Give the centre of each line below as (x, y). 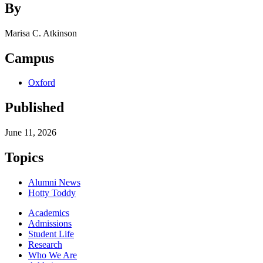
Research (45, 245)
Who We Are (53, 255)
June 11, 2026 (31, 133)
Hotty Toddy (52, 193)
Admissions (50, 224)
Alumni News (54, 183)
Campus (29, 58)
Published (34, 108)
